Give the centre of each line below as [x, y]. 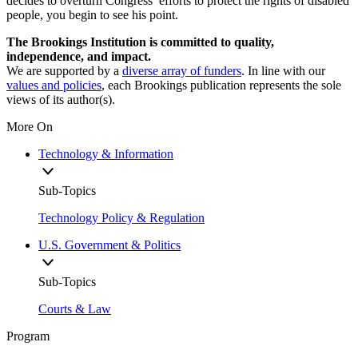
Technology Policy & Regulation [121, 218]
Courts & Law [75, 309]
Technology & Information [106, 154]
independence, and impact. [79, 57]
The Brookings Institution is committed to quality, [140, 42]
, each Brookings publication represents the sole [221, 86]
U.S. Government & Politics [109, 245]
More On [30, 127]
